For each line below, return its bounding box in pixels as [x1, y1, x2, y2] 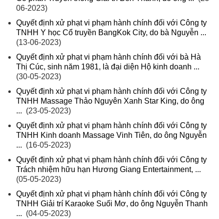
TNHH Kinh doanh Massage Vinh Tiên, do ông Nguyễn [16, 131, 207, 140]
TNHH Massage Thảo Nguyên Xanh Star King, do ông [16, 97, 204, 106]
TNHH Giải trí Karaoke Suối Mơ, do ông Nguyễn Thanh [16, 199, 208, 208]
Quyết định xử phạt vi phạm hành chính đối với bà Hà [16, 53, 201, 62]
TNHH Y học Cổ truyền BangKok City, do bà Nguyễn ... [16, 28, 206, 37]
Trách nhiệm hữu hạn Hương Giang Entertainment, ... [16, 165, 201, 174]
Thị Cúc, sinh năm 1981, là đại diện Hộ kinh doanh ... [16, 63, 199, 71]
